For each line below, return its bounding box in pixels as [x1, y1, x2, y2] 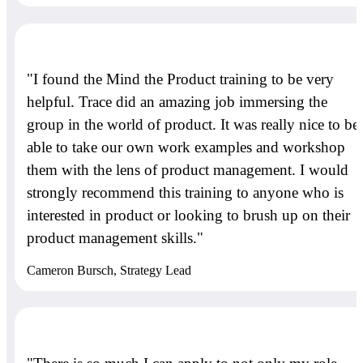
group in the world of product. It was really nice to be [27, 116, 359, 134]
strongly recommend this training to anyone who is [27, 184, 344, 202]
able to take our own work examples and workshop [27, 139, 345, 156]
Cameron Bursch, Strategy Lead [27, 263, 191, 278]
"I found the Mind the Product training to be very [27, 70, 334, 88]
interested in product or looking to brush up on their [27, 207, 350, 224]
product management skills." [27, 229, 203, 247]
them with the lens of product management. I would [27, 161, 348, 179]
